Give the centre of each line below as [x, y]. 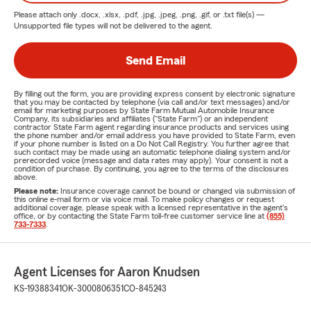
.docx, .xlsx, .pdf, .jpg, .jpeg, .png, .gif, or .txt [157, 15]
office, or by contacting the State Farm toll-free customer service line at [140, 216]
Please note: [37, 191]
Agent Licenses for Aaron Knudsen [107, 272]
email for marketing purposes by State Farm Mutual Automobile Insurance [144, 110]
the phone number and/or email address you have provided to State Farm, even [154, 135]
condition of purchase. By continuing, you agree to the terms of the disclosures [151, 169]
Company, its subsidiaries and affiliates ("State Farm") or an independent [141, 119]
